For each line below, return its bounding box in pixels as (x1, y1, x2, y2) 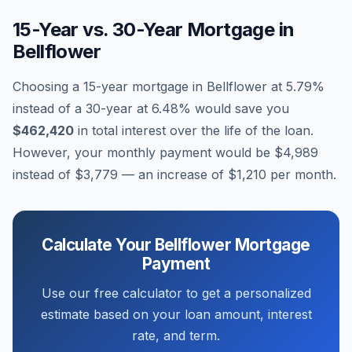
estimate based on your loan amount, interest (40, 306, 312, 322)
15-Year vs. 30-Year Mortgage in (13, 18, 295, 41)
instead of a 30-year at (13, 101, 152, 116)
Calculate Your (42, 235, 155, 255)
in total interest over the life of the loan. (74, 123, 313, 138)
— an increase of (118, 167, 228, 182)
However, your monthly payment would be (13, 145, 274, 160)
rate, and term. (132, 328, 220, 343)
